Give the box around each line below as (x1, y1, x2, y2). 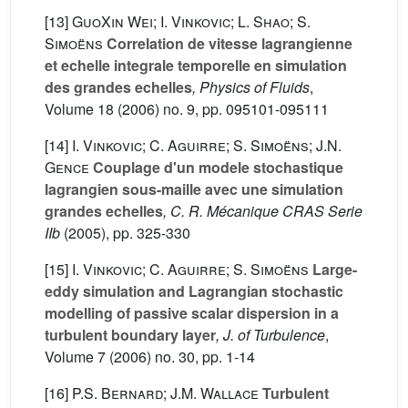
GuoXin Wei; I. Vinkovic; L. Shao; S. (72, 11, 311, 33)
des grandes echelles (45, 76, 192, 98)
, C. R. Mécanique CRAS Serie (163, 200, 362, 222)
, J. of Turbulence (216, 324, 325, 346)
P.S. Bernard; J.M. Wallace (72, 382, 259, 404)
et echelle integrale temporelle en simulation (45, 55, 347, 76)
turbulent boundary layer (45, 324, 216, 346)
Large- (309, 259, 357, 280)
